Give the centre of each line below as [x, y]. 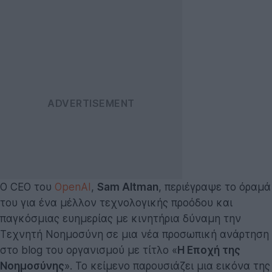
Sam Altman [128, 187]
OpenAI [73, 187]
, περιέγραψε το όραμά [215, 187]
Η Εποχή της [209, 250]
